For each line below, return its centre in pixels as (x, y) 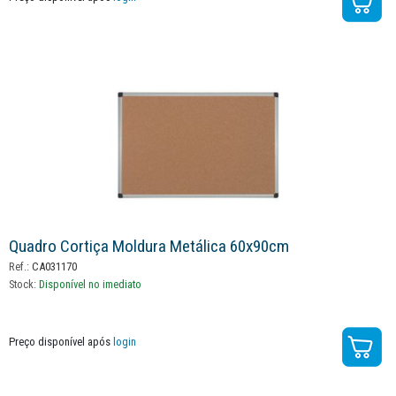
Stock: (24, 285)
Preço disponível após (61, 342)
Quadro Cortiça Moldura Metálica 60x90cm (149, 247)
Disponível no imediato (90, 285)
